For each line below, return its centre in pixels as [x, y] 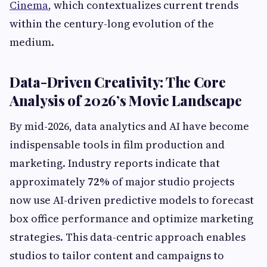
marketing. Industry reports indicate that [115, 163]
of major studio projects [172, 181]
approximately [49, 181]
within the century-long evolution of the [112, 24]
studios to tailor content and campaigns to [117, 255]
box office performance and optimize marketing [131, 218]
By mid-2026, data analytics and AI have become [129, 126]
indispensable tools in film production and [117, 145]
